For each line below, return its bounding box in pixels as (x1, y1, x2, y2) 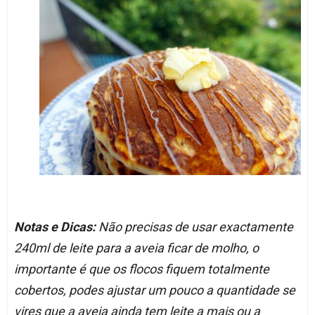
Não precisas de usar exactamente (95, 219, 293, 234)
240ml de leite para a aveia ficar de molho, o (13, 240, 259, 255)
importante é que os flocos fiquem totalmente (13, 261, 269, 276)
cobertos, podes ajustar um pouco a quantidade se (13, 282, 295, 297)
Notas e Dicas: (13, 219, 96, 234)
